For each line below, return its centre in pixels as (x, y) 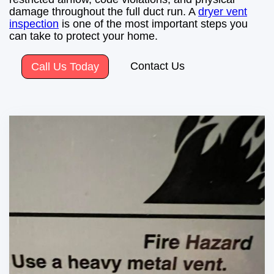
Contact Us (157, 66)
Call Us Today (65, 67)
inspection (34, 24)
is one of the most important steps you (153, 24)
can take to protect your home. (83, 36)
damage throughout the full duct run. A (104, 12)
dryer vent (223, 12)
